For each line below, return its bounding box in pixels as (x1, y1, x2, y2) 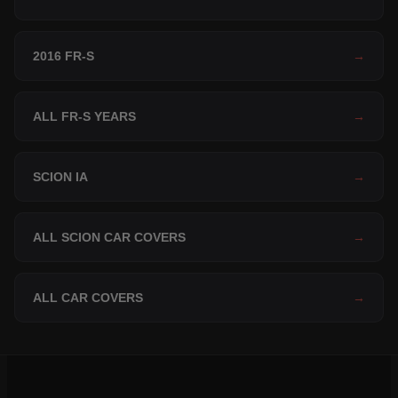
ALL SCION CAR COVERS (33, 230, 186, 245)
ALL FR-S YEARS (33, 109, 136, 124)
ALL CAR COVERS (33, 291, 143, 306)
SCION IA (33, 170, 88, 185)
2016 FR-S (33, 49, 94, 64)
